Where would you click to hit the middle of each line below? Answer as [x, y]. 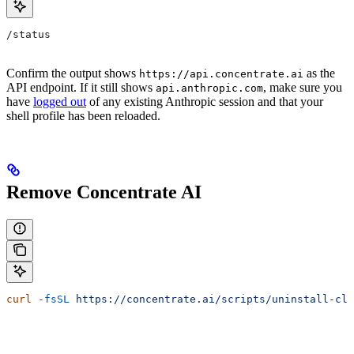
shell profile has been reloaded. [83, 116]
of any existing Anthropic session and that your [205, 102]
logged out [60, 102]
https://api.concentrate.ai [221, 74]
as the [319, 73]
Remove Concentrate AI [104, 192]
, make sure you [303, 87]
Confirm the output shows [73, 73]
